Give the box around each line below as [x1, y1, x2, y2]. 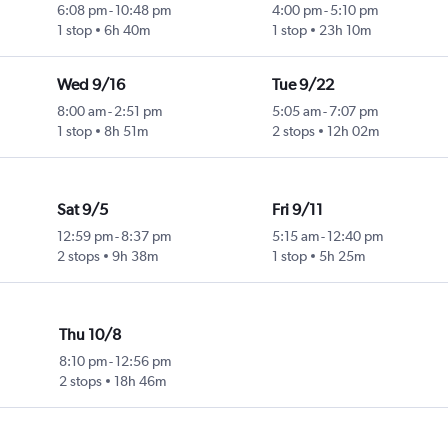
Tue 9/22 [271, 75, 334, 95]
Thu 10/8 [59, 325, 122, 345]
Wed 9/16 [56, 75, 125, 95]
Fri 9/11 [271, 200, 323, 220]
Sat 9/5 [56, 200, 108, 220]
